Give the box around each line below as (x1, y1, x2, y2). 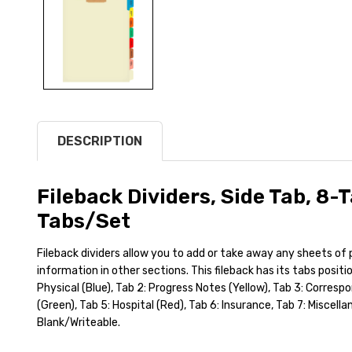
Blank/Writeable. (37, 315, 120, 329)
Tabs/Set (37, 208, 130, 233)
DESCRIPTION (57, 133, 142, 148)
